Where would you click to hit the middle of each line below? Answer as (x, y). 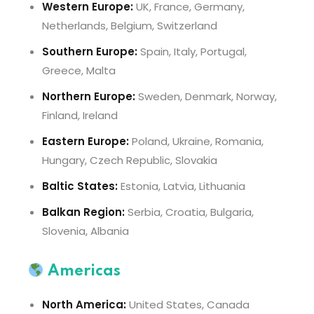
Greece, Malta (79, 70)
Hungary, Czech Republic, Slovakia (130, 160)
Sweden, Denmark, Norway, (206, 96)
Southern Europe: (90, 52)
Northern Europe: (89, 96)
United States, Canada (188, 305)
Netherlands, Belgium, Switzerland (130, 26)
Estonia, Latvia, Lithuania (182, 186)
